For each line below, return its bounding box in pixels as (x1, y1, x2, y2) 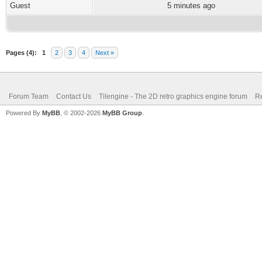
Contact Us (56, 92, 91, 101)
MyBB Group (102, 109, 142, 116)
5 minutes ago (167, 1, 215, 10)
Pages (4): (6, 49, 37, 56)
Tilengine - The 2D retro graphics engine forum (99, 92, 247, 101)
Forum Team (9, 92, 49, 101)
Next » (95, 49, 114, 56)
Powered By (6, 109, 42, 116)
